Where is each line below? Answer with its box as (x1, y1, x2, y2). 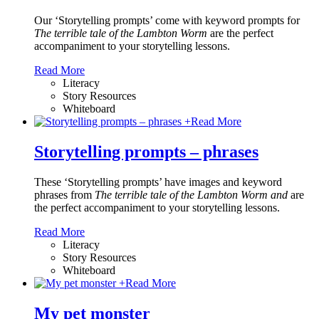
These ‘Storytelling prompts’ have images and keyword (34, 175, 282, 188)
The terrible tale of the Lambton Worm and (95, 188, 288, 201)
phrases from (34, 188, 95, 201)
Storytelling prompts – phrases (34, 142, 258, 162)
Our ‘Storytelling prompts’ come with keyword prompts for (34, 14, 300, 27)
